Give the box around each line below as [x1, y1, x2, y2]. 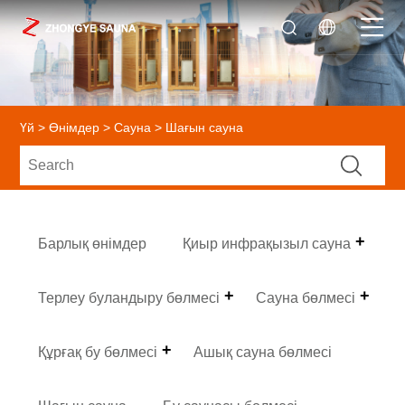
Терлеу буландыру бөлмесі [38, 289, 221, 306]
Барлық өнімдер [38, 235, 147, 251]
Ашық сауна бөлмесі [193, 344, 333, 360]
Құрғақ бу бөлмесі [38, 344, 158, 360]
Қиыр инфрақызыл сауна [183, 235, 352, 251]
